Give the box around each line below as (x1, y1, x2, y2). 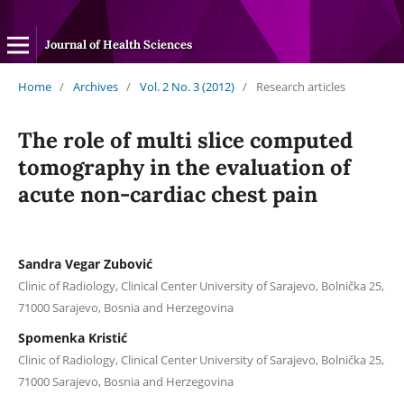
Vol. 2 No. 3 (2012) (139, 78, 234, 95)
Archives (72, 78, 118, 95)
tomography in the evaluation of (17, 152, 351, 181)
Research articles (255, 78, 345, 95)
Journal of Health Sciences (44, 37, 192, 52)
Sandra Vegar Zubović (17, 254, 152, 272)
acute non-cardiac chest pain (17, 179, 317, 208)
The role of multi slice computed (17, 125, 353, 154)
